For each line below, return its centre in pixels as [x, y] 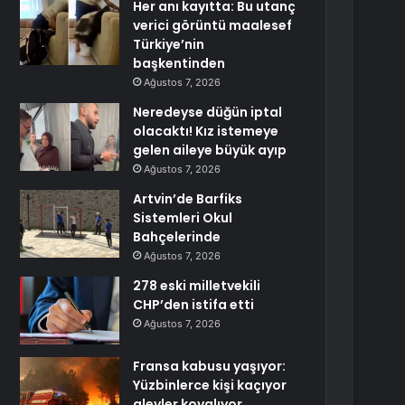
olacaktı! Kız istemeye [206, 131]
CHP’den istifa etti [194, 305]
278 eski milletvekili [197, 286]
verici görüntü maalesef [213, 25]
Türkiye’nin [169, 44]
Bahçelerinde [177, 237]
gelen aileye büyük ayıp [210, 150]
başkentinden [179, 63]
